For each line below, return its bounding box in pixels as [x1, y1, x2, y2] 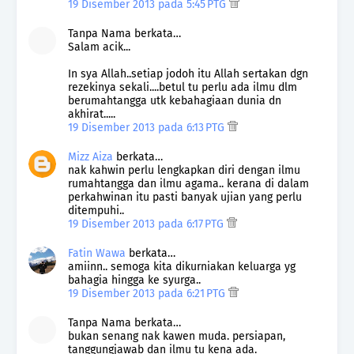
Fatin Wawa [68, 246, 126, 260]
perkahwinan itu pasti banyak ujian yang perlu [68, 190, 302, 204]
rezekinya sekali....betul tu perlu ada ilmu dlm [68, 80, 297, 94]
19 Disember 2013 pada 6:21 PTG [68, 286, 228, 300]
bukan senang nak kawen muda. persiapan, [68, 329, 285, 343]
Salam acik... [68, 40, 130, 54]
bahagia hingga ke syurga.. [68, 273, 201, 287]
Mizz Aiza [68, 149, 113, 164]
